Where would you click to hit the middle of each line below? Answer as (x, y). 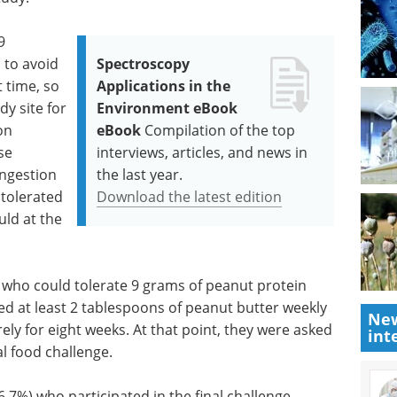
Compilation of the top (220, 130)
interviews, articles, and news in (202, 152)
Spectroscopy (144, 64)
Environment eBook (167, 108)
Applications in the (164, 86)
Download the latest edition (190, 197)
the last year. (140, 175)
